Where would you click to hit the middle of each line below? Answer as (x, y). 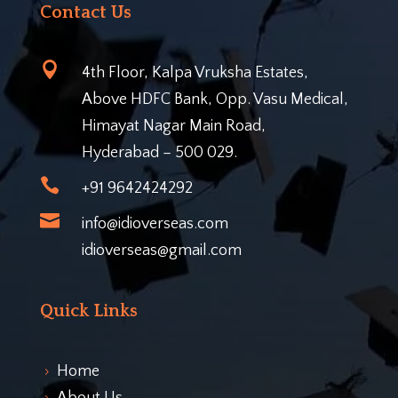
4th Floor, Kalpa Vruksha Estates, (195, 73)
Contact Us (85, 13)
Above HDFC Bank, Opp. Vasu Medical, (215, 100)
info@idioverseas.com (155, 224)
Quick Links (88, 311)
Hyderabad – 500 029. (159, 153)
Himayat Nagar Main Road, (173, 127)
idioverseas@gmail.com (161, 251)
